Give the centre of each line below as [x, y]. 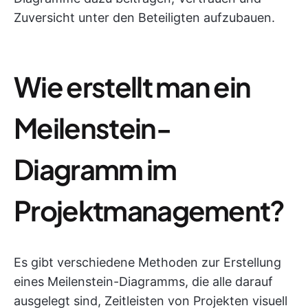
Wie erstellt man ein [132, 86]
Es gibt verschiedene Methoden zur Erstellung [147, 262]
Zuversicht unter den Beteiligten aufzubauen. [144, 18]
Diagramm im [95, 169]
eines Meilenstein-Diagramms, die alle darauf [143, 282]
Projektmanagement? [149, 210]
